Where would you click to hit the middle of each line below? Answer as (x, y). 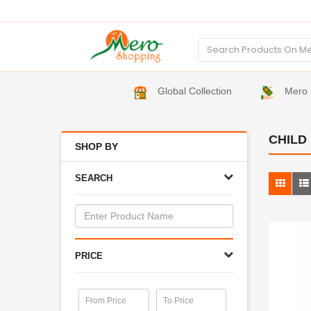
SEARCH (94, 178)
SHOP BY (96, 146)
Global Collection (195, 91)
